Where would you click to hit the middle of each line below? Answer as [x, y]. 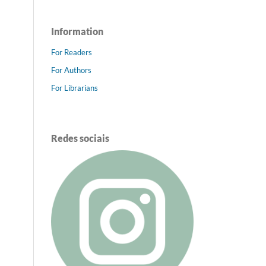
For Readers [72, 52]
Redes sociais [80, 138]
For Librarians [75, 88]
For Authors [71, 70]
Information [77, 31]
